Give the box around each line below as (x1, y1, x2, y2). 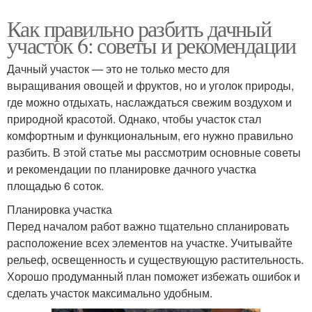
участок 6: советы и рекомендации (7, 29, 296, 60)
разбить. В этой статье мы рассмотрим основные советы (7, 143, 301, 160)
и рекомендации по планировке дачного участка (7, 160, 256, 177)
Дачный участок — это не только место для (7, 60, 230, 77)
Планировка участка (7, 201, 112, 217)
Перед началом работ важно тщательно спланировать (7, 217, 289, 234)
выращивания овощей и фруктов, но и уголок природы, (7, 77, 294, 93)
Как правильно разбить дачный (7, 13, 272, 43)
